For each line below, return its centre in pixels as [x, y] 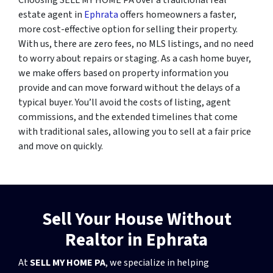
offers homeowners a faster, [177, 14]
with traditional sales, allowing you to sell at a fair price [135, 131]
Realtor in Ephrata [136, 240]
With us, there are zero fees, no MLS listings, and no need [136, 44]
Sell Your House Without [136, 219]
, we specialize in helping [157, 262]
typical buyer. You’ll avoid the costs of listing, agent [125, 102]
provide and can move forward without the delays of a [129, 87]
